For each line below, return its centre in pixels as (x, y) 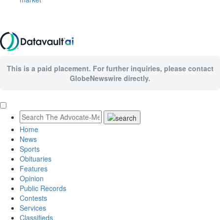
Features (34, 169)
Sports (30, 149)
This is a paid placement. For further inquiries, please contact (110, 68)
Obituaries (36, 159)
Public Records (43, 188)
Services (33, 208)
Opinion (32, 179)
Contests (33, 198)
